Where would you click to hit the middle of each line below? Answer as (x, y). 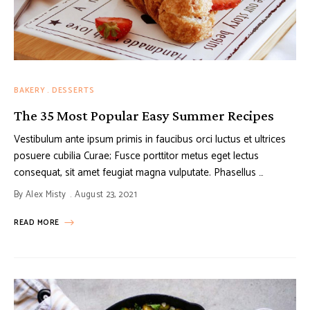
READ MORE (37, 223)
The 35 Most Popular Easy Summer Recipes (144, 116)
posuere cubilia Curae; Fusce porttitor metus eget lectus (136, 156)
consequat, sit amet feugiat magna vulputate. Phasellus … (139, 173)
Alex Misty (46, 195)
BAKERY (30, 91)
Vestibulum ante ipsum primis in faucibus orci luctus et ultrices (150, 140)
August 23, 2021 (106, 195)
